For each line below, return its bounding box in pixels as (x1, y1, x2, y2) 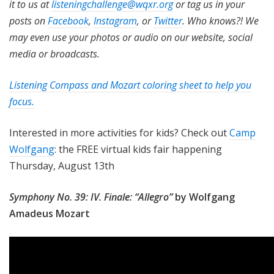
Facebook (48, 13, 89, 28)
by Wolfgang (175, 190, 235, 204)
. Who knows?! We (182, 13, 259, 28)
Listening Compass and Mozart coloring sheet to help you (9, 78, 251, 92)
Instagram (94, 13, 137, 28)
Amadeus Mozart (9, 206, 90, 220)
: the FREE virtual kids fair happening (54, 142, 222, 156)
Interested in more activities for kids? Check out (9, 125, 229, 139)
